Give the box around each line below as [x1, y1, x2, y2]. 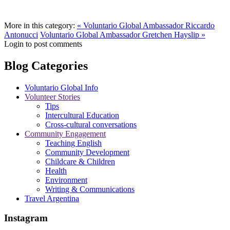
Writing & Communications [45, 184, 135, 194]
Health [45, 166, 67, 175]
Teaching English [45, 138, 102, 147]
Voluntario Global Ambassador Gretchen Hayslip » [40, 30, 205, 39]
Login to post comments [4, 39, 82, 48]
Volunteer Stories [25, 92, 80, 101]
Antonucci [4, 30, 38, 39]
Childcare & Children [45, 157, 115, 166]
